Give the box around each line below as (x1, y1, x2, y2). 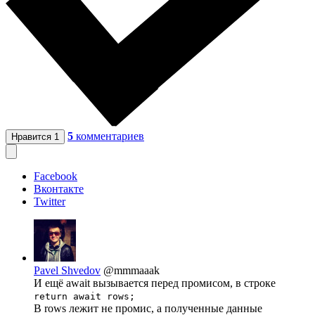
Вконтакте (34, 183, 84, 195)
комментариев (76, 130, 144, 143)
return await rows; (34, 291, 135, 302)
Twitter (34, 195, 65, 208)
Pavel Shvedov (34, 264, 101, 277)
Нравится (11, 131, 54, 143)
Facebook (34, 170, 77, 183)
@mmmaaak (103, 264, 160, 277)
